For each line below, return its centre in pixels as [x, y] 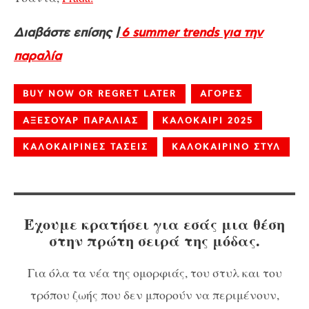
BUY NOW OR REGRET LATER [100, 94]
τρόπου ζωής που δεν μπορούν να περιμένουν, [154, 294]
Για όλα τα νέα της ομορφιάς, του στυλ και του [154, 272]
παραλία [38, 56]
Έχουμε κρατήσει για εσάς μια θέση [154, 224]
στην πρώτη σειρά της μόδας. [154, 240]
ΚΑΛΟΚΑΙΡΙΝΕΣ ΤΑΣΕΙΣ [86, 147]
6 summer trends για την [191, 33]
